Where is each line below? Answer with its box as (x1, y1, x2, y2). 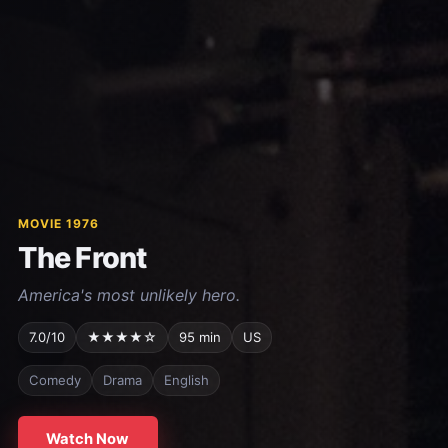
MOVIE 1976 (17, 216, 99, 231)
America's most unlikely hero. (17, 285, 240, 305)
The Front (17, 240, 147, 275)
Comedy (28, 372, 81, 388)
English (163, 372, 209, 388)
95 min (178, 329, 221, 345)
